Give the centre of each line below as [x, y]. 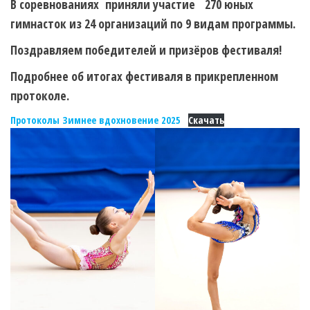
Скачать [206, 120]
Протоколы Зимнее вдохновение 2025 [95, 120]
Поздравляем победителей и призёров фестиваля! [146, 50]
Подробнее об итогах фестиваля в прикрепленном [144, 76]
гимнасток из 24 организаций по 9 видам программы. [153, 24]
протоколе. [40, 96]
